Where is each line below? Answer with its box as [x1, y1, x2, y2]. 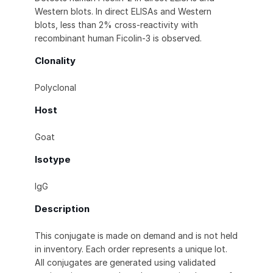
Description [35, 203, 90, 215]
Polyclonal [35, 82, 76, 93]
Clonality [35, 55, 76, 67]
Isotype [35, 154, 71, 166]
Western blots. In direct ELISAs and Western [35, 6, 211, 17]
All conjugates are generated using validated [35, 257, 216, 268]
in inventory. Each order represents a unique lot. [35, 244, 227, 255]
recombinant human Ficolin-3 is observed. [35, 33, 202, 44]
